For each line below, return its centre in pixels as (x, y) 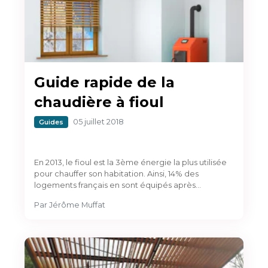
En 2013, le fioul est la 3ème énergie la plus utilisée (130, 162)
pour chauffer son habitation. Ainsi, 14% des (116, 173)
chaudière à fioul (99, 102)
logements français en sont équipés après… (118, 185)
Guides (51, 122)
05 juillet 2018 (98, 121)
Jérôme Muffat (77, 205)
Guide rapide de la (104, 82)
